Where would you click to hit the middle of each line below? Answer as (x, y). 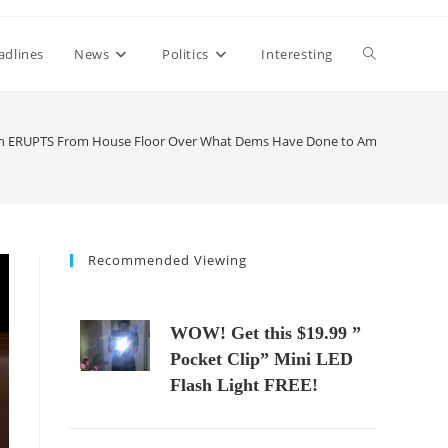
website (389, 127)
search (385, 201)
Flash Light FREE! (244, 385)
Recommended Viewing (167, 260)
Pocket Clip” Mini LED (261, 359)
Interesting (297, 54)
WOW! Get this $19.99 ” (265, 333)
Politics (185, 54)
